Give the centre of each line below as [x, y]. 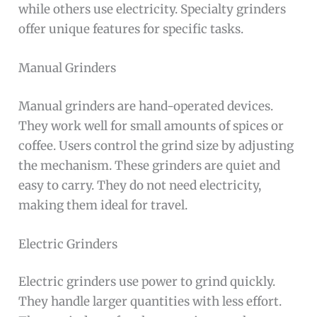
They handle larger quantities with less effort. [150, 302]
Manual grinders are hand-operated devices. [146, 106]
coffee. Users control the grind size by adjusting [156, 145]
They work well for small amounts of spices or [151, 126]
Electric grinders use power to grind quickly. [147, 282]
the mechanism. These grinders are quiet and [150, 165]
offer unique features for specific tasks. [131, 29]
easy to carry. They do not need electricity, [140, 185]
